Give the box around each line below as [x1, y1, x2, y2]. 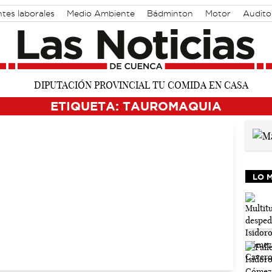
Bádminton [147, 9, 193, 18]
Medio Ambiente [67, 9, 135, 18]
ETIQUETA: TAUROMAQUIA [50, 98, 222, 113]
